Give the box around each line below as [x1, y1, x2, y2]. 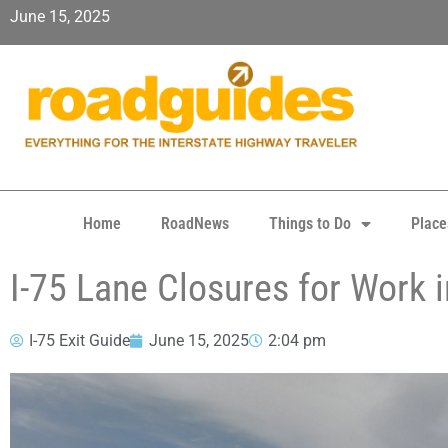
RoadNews [161, 214, 229, 233]
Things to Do [269, 214, 351, 233]
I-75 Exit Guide [29, 331, 130, 350]
